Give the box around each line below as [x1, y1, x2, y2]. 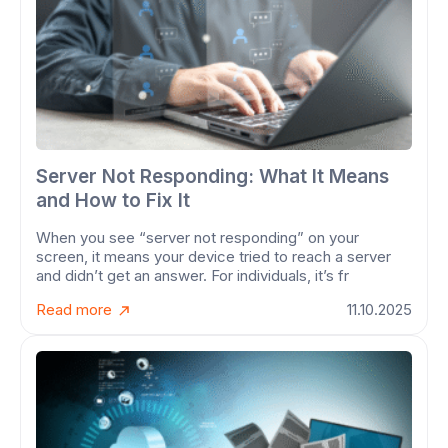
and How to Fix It [36, 189, 190, 213]
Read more [36, 300, 116, 320]
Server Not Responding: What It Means [36, 165, 389, 189]
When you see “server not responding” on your [36, 228, 359, 248]
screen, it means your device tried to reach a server [36, 247, 391, 267]
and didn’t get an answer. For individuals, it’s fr [36, 266, 349, 286]
